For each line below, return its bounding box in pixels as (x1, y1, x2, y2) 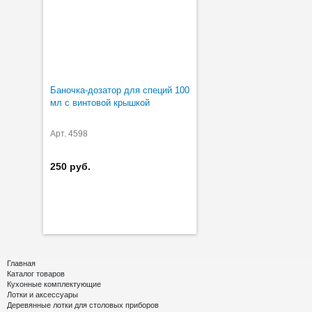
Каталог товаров (7, 269, 65, 278)
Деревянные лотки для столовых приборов (7, 300, 159, 309)
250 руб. (50, 160, 91, 172)
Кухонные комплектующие (7, 279, 101, 288)
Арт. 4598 (50, 128, 88, 139)
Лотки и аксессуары (7, 290, 78, 299)
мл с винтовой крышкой (50, 97, 150, 108)
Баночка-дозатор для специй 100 (50, 84, 189, 95)
